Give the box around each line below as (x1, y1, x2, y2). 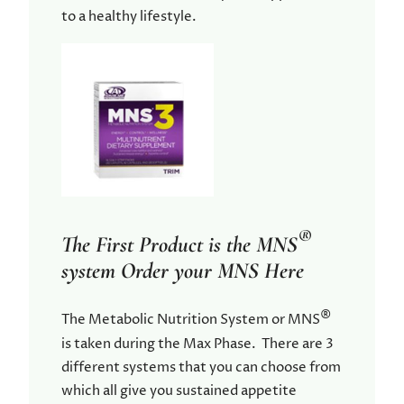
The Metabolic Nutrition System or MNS (61, 310, 320, 330)
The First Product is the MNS (61, 230, 298, 258)
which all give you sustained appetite (61, 381, 297, 400)
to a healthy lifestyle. (61, 7, 197, 27)
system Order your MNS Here (61, 256, 304, 284)
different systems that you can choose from (61, 357, 341, 377)
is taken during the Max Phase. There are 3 (61, 334, 334, 353)
